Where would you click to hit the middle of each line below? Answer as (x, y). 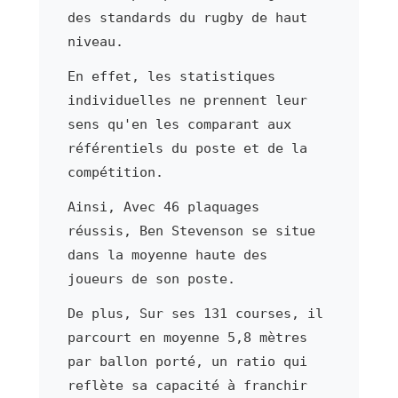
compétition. (115, 172)
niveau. (95, 41)
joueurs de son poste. (151, 279)
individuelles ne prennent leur (187, 100)
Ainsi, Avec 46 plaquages (163, 207)
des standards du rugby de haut (187, 17)
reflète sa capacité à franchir (187, 385)
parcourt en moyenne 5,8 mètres (187, 337)
